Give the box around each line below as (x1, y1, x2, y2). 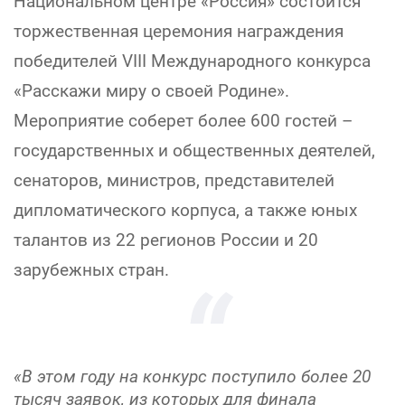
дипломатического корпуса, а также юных (14, 200, 357, 221)
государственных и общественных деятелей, (14, 140, 375, 161)
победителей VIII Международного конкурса (14, 51, 371, 71)
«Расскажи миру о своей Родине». (14, 80, 289, 101)
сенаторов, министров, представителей (14, 170, 334, 191)
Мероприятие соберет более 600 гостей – (14, 110, 353, 131)
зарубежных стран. (14, 259, 169, 280)
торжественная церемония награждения (14, 21, 344, 42)
